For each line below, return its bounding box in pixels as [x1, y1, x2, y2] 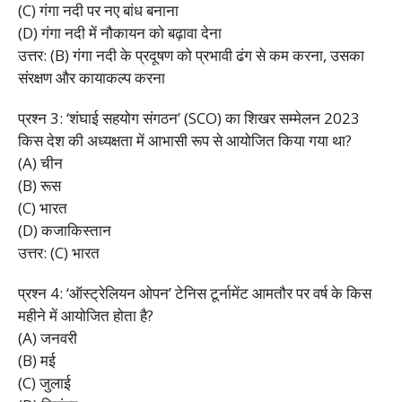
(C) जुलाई [18, 371, 71, 393]
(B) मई [18, 349, 56, 371]
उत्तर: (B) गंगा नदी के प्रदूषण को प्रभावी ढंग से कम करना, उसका [18, 44, 364, 66]
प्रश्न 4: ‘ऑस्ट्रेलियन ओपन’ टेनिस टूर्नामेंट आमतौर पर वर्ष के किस [18, 282, 371, 303]
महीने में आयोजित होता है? [18, 304, 153, 326]
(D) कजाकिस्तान [18, 219, 111, 240]
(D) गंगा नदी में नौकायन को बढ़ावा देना [18, 22, 222, 43]
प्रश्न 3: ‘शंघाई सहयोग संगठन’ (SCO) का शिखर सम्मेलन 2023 [18, 107, 360, 128]
